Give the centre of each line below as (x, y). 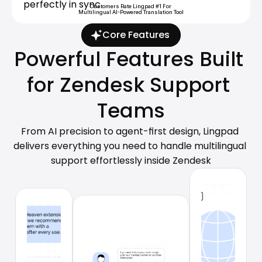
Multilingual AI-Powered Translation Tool (131, 12)
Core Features (136, 35)
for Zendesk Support (128, 85)
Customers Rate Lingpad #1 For (130, 6)
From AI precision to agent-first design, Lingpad (130, 131)
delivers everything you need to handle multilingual (130, 146)
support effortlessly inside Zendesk (131, 161)
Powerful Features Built (128, 59)
